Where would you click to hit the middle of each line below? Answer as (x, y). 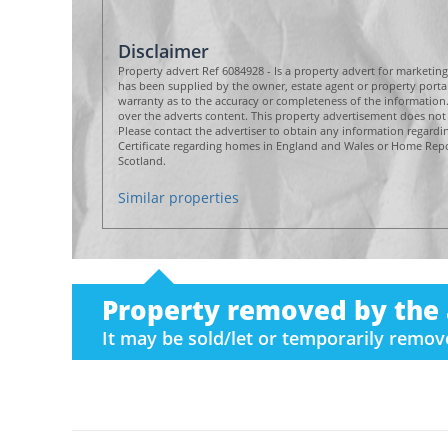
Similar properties (178, 197)
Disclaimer (163, 51)
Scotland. (142, 160)
